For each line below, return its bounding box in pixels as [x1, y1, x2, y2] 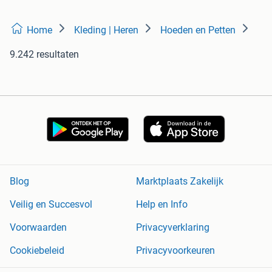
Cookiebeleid [10, 245, 64, 257]
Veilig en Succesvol [10, 199, 92, 211]
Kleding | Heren [74, 24, 138, 36]
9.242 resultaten [10, 48, 79, 60]
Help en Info [136, 199, 188, 211]
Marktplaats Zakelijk [136, 175, 223, 188]
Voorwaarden [10, 222, 67, 234]
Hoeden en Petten [160, 24, 236, 36]
